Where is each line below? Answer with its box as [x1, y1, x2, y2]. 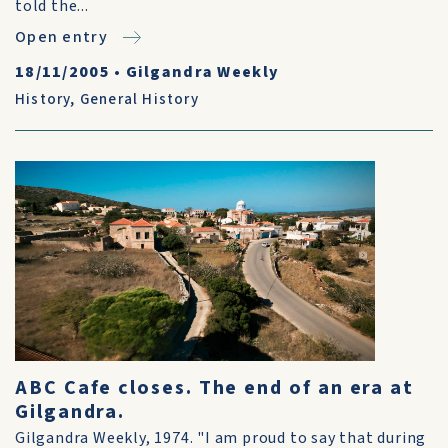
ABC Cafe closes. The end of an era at [15, 374, 415, 402]
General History [79, 89, 199, 110]
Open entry [15, 26, 108, 48]
